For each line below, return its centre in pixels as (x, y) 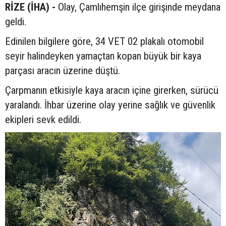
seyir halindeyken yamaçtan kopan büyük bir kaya (103, 56)
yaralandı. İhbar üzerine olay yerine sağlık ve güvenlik (110, 105)
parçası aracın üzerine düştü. (63, 70)
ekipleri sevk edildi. (43, 119)
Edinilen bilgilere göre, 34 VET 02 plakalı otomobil (104, 41)
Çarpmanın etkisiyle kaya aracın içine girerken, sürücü (112, 90)
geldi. (16, 21)
